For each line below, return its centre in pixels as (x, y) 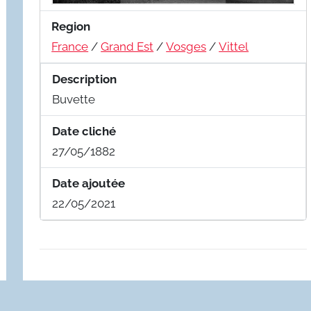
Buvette (74, 100)
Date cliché (84, 132)
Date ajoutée (89, 184)
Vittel (234, 47)
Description (85, 79)
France (70, 47)
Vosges (186, 47)
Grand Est (127, 47)
